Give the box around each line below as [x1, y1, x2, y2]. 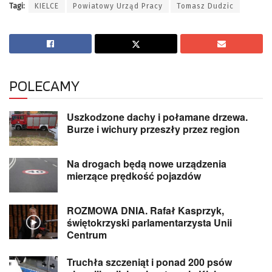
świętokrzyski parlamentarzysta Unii [67, 216, 232, 230]
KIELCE [35, 1, 59, 10]
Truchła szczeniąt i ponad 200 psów [67, 255, 232, 270]
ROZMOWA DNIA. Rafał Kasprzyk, [67, 203, 224, 218]
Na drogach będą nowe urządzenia [67, 156, 226, 171]
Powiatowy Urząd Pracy [73, 1, 163, 10]
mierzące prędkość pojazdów [67, 168, 201, 183]
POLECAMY [9, 76, 80, 95]
